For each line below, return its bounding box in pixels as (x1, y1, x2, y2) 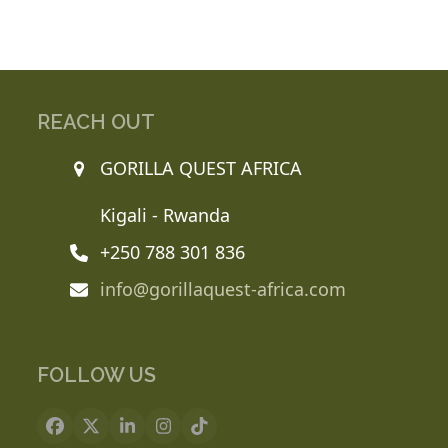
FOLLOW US (37, 363, 157, 388)
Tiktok (197, 421, 251, 446)
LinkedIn (125, 421, 199, 446)
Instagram (161, 421, 250, 446)
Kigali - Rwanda (99, 203, 230, 228)
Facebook (53, 421, 135, 446)
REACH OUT (37, 110, 156, 135)
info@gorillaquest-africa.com (99, 277, 346, 302)
